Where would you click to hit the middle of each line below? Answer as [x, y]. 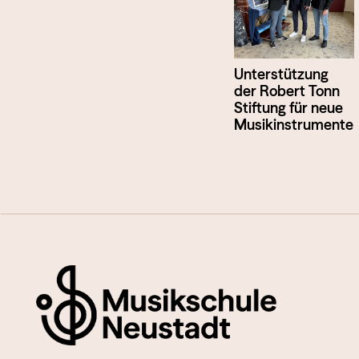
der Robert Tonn [287, 91]
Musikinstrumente [294, 125]
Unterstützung [281, 75]
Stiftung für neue [288, 108]
